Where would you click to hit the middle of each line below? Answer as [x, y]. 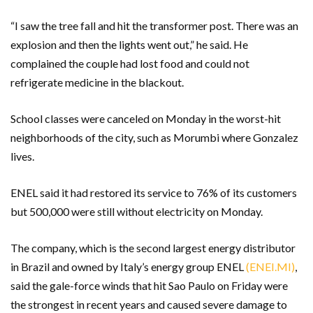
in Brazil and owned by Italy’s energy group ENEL [128, 267]
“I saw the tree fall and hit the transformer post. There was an [154, 26]
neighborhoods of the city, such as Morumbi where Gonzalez [154, 138]
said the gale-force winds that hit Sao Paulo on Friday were [149, 286]
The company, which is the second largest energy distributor [153, 248]
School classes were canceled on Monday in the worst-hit [146, 119]
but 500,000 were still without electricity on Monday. [137, 212]
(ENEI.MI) [270, 267]
